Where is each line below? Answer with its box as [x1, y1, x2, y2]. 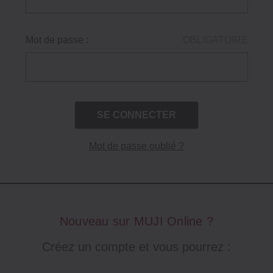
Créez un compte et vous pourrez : [42, 239, 231, 253]
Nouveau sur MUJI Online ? [59, 214, 214, 228]
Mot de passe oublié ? [89, 141, 184, 151]
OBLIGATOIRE [182, 35, 248, 45]
